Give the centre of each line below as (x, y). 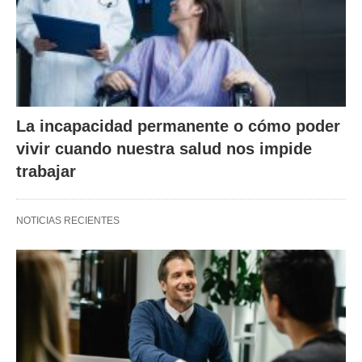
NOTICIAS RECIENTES (68, 220)
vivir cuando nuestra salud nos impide (164, 148)
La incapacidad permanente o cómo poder (178, 126)
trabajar (46, 171)
